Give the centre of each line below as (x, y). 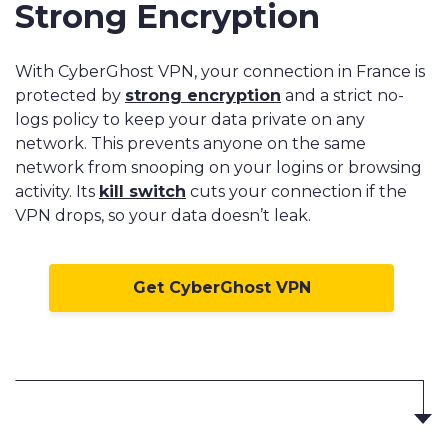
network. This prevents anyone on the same (190, 144)
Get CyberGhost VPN (221, 288)
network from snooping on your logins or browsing (218, 168)
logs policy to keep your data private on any (190, 120)
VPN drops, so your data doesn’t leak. (163, 216)
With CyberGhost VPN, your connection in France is (220, 72)
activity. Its (57, 192)
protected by (70, 96)
